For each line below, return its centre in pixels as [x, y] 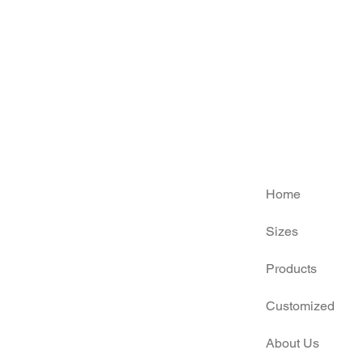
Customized [300, 305]
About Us [292, 343]
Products [291, 268]
